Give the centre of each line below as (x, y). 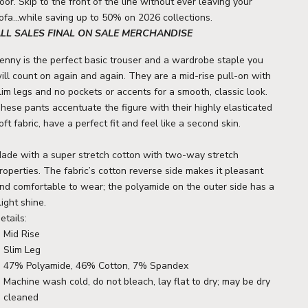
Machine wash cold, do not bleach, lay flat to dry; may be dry (137, 281)
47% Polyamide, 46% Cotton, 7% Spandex (96, 265)
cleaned (21, 297)
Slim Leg (22, 250)
